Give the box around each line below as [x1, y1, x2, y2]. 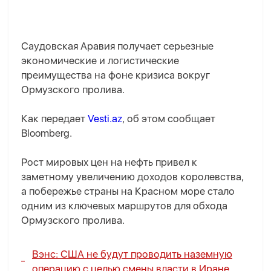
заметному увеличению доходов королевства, [21, 171, 244, 183]
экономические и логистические [21, 54, 179, 67]
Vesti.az [88, 113, 122, 125]
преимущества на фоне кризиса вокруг [21, 69, 210, 82]
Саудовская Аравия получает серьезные [21, 40, 214, 53]
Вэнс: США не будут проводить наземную [32, 248, 232, 261]
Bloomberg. [21, 127, 72, 140]
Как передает [21, 113, 88, 125]
